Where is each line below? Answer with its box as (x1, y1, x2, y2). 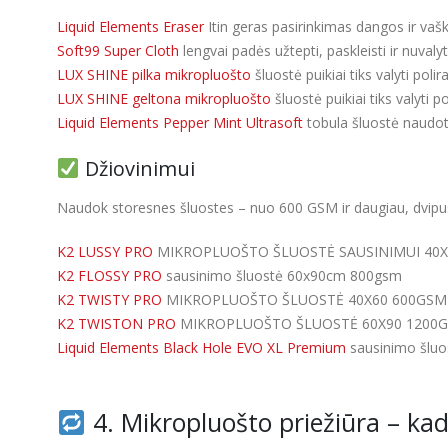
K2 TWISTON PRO (57, 314, 176, 334)
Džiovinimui (79, 155, 195, 183)
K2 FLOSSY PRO (57, 266, 162, 286)
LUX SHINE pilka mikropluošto (57, 65, 251, 85)
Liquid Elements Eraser (57, 17, 204, 37)
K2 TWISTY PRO (57, 290, 162, 310)
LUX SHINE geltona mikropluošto (57, 89, 271, 109)
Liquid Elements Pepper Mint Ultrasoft (57, 113, 303, 133)
